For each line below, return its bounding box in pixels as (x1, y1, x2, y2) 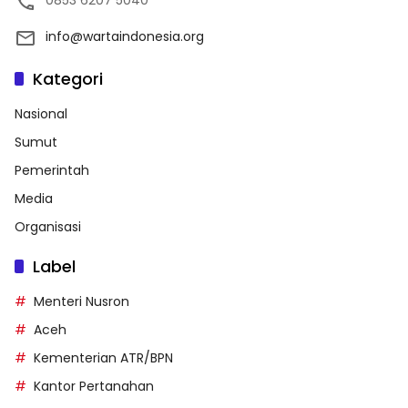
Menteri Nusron (34, 291, 129, 311)
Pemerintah (15, 160, 89, 179)
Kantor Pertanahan (34, 376, 154, 395)
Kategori (33, 66, 103, 90)
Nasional (15, 104, 67, 123)
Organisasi (15, 217, 81, 236)
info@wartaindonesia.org (46, 26, 204, 46)
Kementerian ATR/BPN (34, 348, 173, 367)
